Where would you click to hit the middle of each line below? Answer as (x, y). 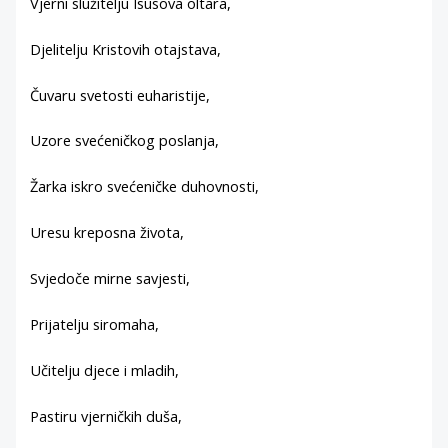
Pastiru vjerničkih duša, (106, 415)
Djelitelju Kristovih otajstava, (126, 48)
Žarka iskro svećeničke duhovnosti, (145, 186)
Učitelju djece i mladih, (105, 369)
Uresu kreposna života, (107, 232)
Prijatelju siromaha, (95, 323)
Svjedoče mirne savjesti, (110, 278)
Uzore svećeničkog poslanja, (125, 140)
